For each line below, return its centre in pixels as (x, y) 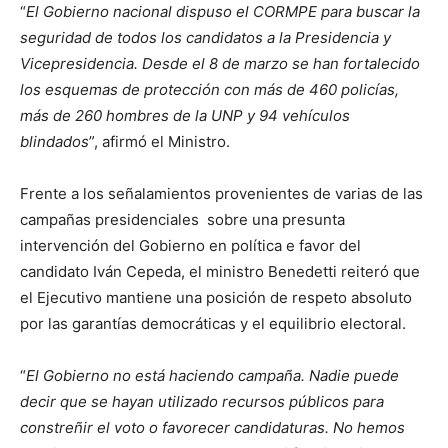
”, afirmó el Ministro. (159, 142)
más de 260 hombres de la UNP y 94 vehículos (185, 116)
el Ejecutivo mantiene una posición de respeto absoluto (216, 298)
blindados (54, 142)
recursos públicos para (303, 402)
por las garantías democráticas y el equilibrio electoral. (213, 324)
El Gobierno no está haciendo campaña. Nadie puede (212, 376)
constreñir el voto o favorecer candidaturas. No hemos (212, 428)
